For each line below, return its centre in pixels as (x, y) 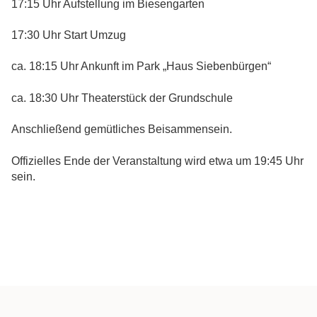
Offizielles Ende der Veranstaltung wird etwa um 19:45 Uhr (157, 161)
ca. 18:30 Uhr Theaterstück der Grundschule (122, 98)
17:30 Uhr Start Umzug (69, 35)
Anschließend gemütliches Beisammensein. (122, 129)
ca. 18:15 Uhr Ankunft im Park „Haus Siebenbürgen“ (141, 67)
